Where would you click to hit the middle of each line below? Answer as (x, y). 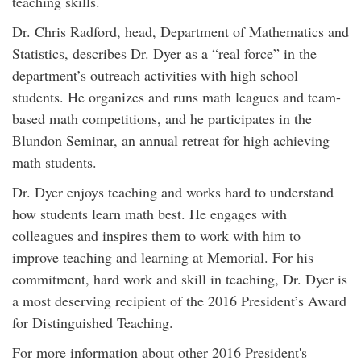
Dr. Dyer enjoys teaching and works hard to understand (173, 192)
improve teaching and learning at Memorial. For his (163, 257)
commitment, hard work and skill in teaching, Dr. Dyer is (180, 279)
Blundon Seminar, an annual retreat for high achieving (171, 140)
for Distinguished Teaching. (93, 322)
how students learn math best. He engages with (149, 214)
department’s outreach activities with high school (155, 75)
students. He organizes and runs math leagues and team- (176, 97)
